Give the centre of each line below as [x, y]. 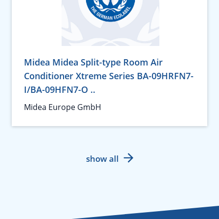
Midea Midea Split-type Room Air [93, 62]
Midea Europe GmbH [63, 107]
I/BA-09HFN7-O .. [60, 89]
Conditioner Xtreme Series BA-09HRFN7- [109, 76]
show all [102, 159]
